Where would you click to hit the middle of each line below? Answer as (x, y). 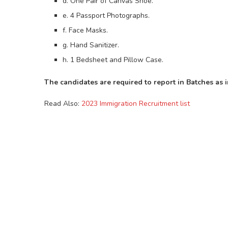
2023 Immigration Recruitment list (136, 104)
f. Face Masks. (85, 31)
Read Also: (63, 104)
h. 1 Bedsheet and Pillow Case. (113, 60)
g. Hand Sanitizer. (91, 45)
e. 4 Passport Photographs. (106, 16)
